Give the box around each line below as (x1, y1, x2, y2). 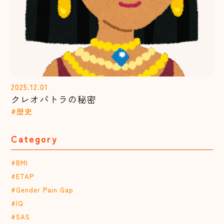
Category (11, 131, 57, 145)
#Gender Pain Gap (11, 184, 74, 194)
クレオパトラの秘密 (11, 92, 97, 105)
